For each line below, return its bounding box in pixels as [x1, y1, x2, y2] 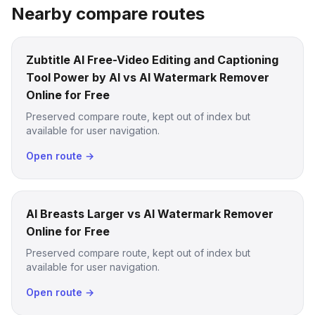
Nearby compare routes [11, 4, 205, 24]
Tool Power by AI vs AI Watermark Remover [26, 70, 269, 84]
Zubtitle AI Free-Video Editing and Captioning [26, 53, 278, 67]
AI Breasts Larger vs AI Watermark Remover [26, 207, 274, 221]
